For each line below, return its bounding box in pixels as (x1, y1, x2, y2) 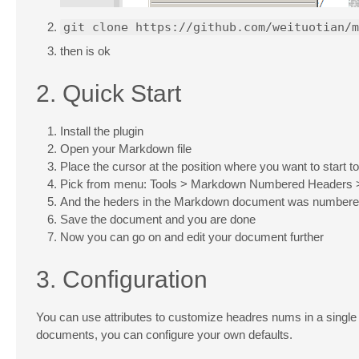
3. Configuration (36, 265, 208, 292)
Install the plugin (60, 123, 143, 138)
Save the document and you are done (60, 212, 256, 226)
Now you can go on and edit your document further (60, 229, 324, 244)
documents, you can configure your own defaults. (36, 327, 292, 341)
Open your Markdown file (60, 141, 192, 155)
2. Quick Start (36, 79, 181, 107)
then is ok (60, 43, 111, 58)
